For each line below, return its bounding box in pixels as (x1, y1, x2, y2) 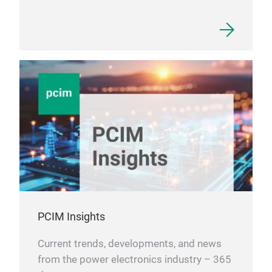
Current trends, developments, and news (38, 237, 222, 250)
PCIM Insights (38, 209, 105, 223)
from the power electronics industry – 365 (38, 253, 231, 265)
